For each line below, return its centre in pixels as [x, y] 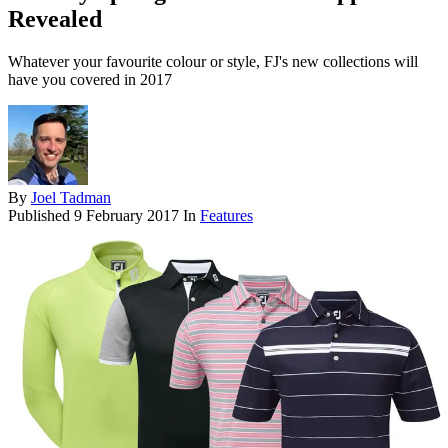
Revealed [55, 19]
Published [41, 216]
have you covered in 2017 [90, 80]
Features [226, 216]
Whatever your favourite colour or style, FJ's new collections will [213, 62]
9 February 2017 [126, 216]
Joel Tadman [71, 198]
